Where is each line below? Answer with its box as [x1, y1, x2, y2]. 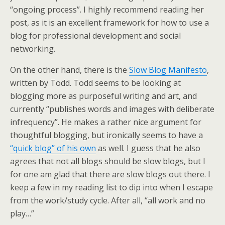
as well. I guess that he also [96, 143, 200, 154]
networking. [10, 43, 55, 54]
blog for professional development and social [10, 30, 181, 41]
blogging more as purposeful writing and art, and [10, 90, 197, 101]
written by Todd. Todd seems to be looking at [10, 77, 181, 88]
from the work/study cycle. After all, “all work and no [10, 195, 205, 206]
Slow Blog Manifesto [129, 64, 207, 75]
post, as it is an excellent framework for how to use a [10, 17, 209, 28]
